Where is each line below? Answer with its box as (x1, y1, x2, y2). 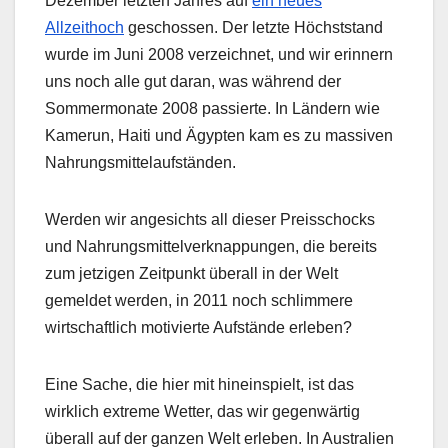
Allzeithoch (45, 19, 124, 37)
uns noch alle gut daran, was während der (45, 73, 341, 91)
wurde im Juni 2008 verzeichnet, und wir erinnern (45, 46, 393, 64)
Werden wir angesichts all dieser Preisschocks (45, 211, 375, 229)
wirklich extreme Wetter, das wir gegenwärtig (45, 403, 360, 421)
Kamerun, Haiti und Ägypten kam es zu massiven (45, 127, 393, 145)
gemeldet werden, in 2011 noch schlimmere (45, 292, 353, 310)
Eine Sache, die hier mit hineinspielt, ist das (45, 376, 354, 394)
